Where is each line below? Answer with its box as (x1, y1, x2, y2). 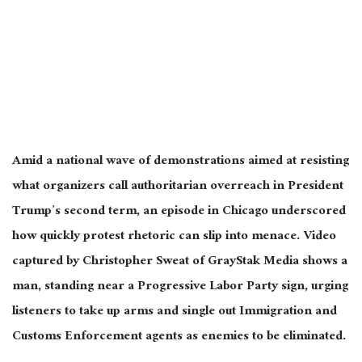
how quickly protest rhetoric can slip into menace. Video (12, 224, 336, 250)
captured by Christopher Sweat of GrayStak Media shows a (12, 249, 347, 275)
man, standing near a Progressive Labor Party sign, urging (12, 274, 348, 300)
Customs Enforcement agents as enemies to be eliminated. (12, 324, 346, 350)
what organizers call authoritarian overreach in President (12, 174, 343, 200)
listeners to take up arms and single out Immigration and (12, 299, 337, 325)
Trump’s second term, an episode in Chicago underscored (12, 199, 346, 225)
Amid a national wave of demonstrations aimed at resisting (12, 149, 349, 175)
